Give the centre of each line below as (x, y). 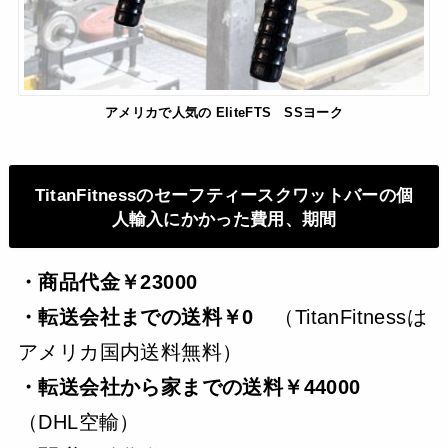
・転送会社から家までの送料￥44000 (199, 387)
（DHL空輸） (78, 422)
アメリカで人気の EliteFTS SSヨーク (224, 113)
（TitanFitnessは (351, 317)
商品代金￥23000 (118, 282)
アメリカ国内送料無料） (130, 352)
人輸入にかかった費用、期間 (224, 218)
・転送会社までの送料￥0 (146, 317)
